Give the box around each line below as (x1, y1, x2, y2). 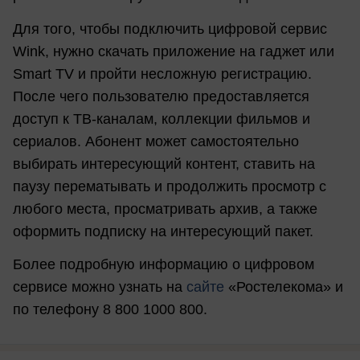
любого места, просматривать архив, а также (13, 200, 317, 217)
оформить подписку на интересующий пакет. (13, 223, 313, 239)
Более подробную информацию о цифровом (13, 256, 314, 272)
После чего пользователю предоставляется (13, 88, 309, 104)
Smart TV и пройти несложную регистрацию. (13, 65, 312, 82)
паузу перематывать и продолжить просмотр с (13, 178, 326, 194)
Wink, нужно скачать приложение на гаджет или (13, 43, 334, 59)
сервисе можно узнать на (13, 278, 186, 295)
